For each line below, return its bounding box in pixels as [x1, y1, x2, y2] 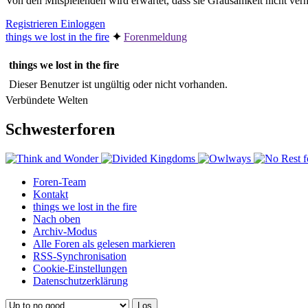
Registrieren [5, 17, 60, 30]
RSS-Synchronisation [33, 250, 126, 262]
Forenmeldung [124, 30, 187, 43]
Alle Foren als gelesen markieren [33, 237, 175, 250]
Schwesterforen [5, 120, 115, 138]
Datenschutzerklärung [33, 274, 128, 287]
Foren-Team [33, 175, 86, 188]
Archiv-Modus [33, 225, 97, 237]
